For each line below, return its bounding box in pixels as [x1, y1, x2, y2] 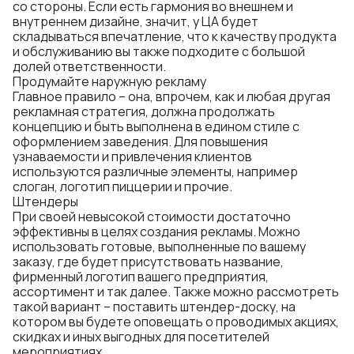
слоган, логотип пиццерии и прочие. [13, 178, 232, 195]
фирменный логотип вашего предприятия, [13, 268, 269, 285]
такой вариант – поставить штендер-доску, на [13, 298, 296, 315]
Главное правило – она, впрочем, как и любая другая [13, 88, 330, 105]
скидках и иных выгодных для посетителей [13, 328, 269, 345]
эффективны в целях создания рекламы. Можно [13, 223, 300, 240]
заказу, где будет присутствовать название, [13, 253, 284, 270]
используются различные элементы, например [13, 163, 298, 180]
